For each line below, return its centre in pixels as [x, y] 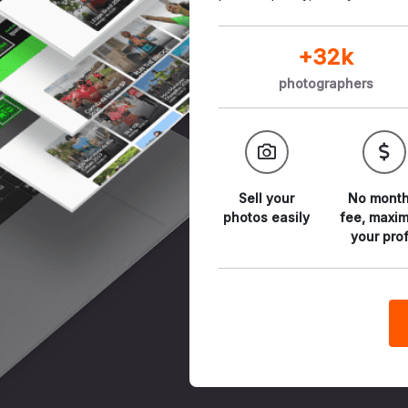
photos [248, 217]
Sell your [267, 198]
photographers [326, 83]
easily [291, 217]
